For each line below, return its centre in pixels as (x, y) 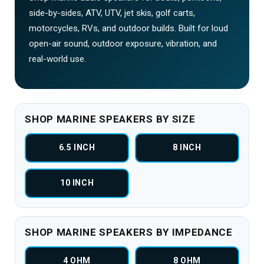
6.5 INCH (77, 148)
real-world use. (58, 59)
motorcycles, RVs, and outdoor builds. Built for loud (129, 28)
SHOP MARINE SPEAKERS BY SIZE (110, 119)
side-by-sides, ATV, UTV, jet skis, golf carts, (112, 13)
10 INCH (77, 183)
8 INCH (187, 148)
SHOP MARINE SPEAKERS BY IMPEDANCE (129, 232)
